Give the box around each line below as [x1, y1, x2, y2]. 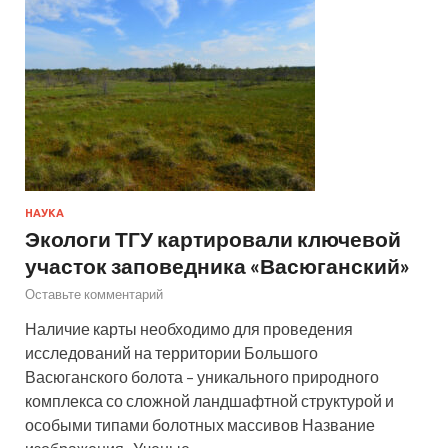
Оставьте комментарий [25, 285, 163, 302]
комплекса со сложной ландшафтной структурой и [25, 390, 394, 410]
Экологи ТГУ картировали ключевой [25, 225, 401, 251]
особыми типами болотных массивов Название [25, 414, 375, 434]
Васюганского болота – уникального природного [25, 366, 379, 386]
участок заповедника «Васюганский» [25, 252, 410, 278]
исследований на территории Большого [25, 342, 318, 362]
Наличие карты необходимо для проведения [25, 318, 353, 338]
